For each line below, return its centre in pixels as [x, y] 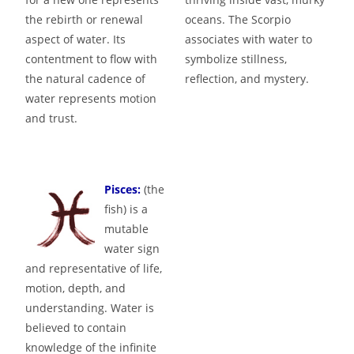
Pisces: [123, 189]
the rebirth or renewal [85, 19]
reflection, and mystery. [247, 78]
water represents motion [91, 98]
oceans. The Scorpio [238, 19]
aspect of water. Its [76, 39]
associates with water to [249, 39]
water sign [132, 248]
